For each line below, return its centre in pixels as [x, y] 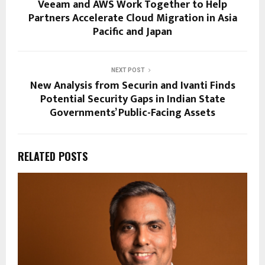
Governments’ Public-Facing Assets [132, 113]
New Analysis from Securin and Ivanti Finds [132, 85]
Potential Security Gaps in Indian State [132, 99]
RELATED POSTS [53, 156]
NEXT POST [128, 70]
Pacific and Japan [132, 32]
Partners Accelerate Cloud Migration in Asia [132, 18]
